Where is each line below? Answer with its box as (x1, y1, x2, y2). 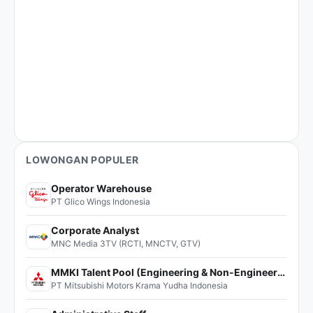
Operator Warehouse (51, 182, 152, 194)
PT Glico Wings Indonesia (51, 196, 150, 207)
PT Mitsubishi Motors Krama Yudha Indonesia (51, 280, 228, 291)
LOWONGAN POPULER (26, 154, 139, 166)
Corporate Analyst (51, 224, 139, 236)
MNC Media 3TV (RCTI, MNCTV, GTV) (51, 238, 201, 249)
